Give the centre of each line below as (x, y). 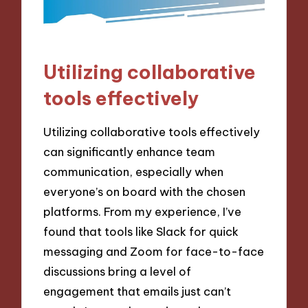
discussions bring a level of (118, 272)
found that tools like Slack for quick (141, 232)
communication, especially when (134, 172)
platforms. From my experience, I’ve (143, 212)
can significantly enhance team (130, 152)
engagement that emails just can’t (137, 291)
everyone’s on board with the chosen (145, 192)
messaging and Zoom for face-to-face (154, 252)
